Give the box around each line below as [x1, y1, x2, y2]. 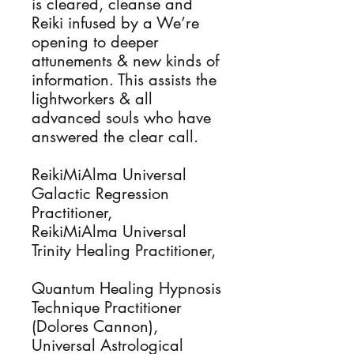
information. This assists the [32, 70, 217, 90]
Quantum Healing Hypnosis [32, 278, 221, 299]
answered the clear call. [32, 126, 198, 147]
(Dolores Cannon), [32, 316, 163, 337]
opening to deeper [32, 32, 159, 52]
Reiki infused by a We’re [32, 13, 199, 33]
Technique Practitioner [32, 297, 182, 318]
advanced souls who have [32, 107, 211, 128]
